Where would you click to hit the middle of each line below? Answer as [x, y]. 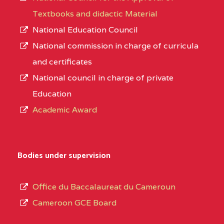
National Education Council [85, 30]
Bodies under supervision [64, 156]
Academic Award [65, 110]
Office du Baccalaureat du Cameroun [104, 187]
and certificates [62, 62]
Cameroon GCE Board [74, 203]
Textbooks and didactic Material [95, 14]
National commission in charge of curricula [115, 46]
